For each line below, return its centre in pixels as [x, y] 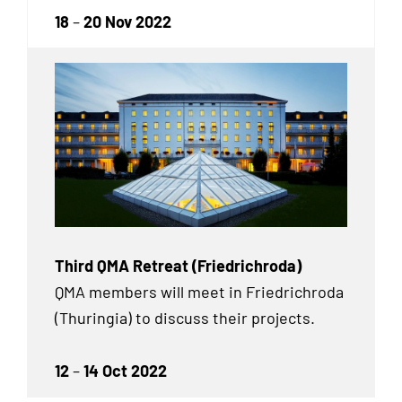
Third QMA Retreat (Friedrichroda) [178, 266]
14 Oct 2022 [125, 370]
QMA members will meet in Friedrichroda [199, 292]
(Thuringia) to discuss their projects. [185, 318]
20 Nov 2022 [127, 21]
